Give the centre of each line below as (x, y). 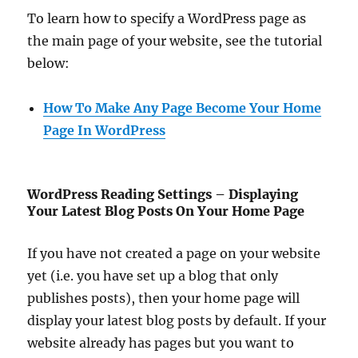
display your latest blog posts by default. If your (177, 321)
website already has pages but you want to (161, 343)
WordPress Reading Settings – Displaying (163, 195)
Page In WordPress (105, 131)
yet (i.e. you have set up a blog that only (153, 276)
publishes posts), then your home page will (164, 298)
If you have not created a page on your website (174, 254)
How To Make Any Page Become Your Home (183, 108)
